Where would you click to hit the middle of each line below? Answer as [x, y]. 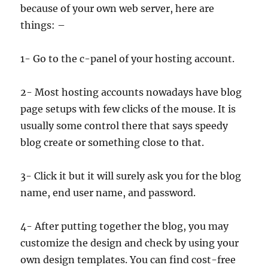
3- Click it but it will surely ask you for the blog [131, 176]
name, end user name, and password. [108, 193]
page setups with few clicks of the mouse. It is [128, 109]
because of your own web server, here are [118, 8]
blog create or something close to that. [112, 142]
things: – [43, 25]
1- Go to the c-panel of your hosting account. [128, 59]
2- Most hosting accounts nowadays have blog [131, 92]
